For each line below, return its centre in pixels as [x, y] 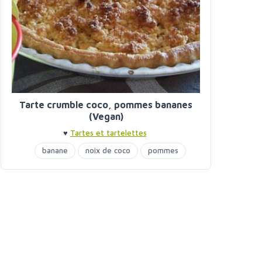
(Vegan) [106, 117]
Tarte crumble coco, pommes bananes [106, 105]
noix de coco [108, 151]
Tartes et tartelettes [108, 133]
